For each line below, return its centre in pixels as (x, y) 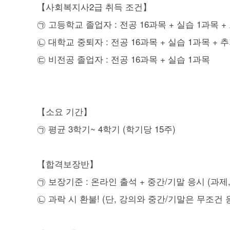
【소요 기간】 (64, 111)
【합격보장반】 (68, 163)
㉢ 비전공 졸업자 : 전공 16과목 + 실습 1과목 (123, 59)
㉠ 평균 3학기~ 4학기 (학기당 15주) (106, 128)
